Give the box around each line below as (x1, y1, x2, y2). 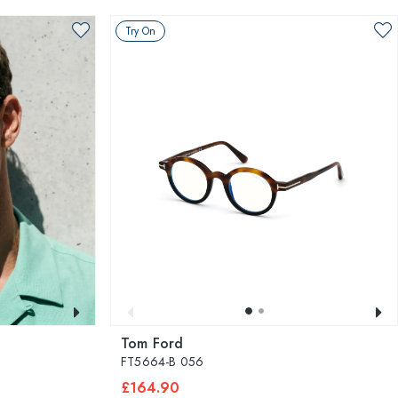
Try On (125, 23, 155, 39)
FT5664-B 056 (121, 353, 204, 370)
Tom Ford (121, 333, 184, 354)
